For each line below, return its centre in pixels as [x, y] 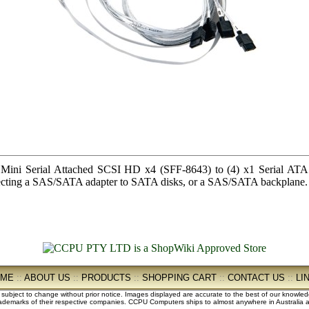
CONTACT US [256, 278]
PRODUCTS [106, 278]
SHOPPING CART [179, 278]
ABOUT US [47, 278]
